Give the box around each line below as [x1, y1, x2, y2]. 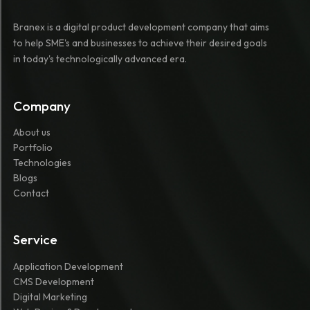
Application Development [12, 259, 123, 273]
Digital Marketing [12, 290, 87, 303]
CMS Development [12, 275, 94, 288]
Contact [12, 187, 49, 200]
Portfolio [12, 141, 53, 154]
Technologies [12, 156, 71, 170]
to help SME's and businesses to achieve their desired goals [12, 36, 267, 49]
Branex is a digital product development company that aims [12, 20, 269, 33]
